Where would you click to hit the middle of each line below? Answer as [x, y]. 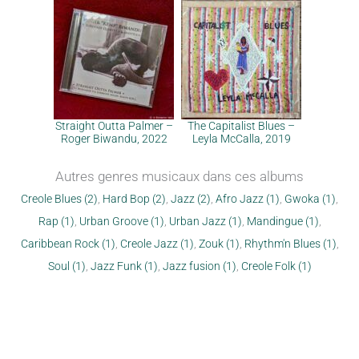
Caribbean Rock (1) [68, 244]
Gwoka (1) [310, 199]
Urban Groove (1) [121, 221]
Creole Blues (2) [59, 199]
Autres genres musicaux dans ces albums [179, 176]
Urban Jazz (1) [205, 221]
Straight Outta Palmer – [114, 126]
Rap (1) [56, 221]
